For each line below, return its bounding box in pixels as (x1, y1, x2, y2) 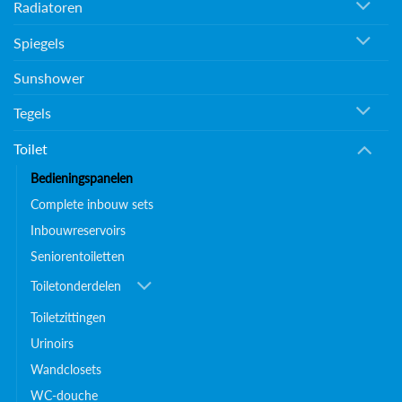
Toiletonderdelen (31, 277, 121, 293)
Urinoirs (31, 336, 74, 352)
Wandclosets (31, 362, 101, 378)
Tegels (13, 103, 51, 121)
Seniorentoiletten (31, 249, 125, 265)
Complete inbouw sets (31, 197, 153, 213)
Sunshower (13, 68, 84, 86)
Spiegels (13, 33, 65, 51)
